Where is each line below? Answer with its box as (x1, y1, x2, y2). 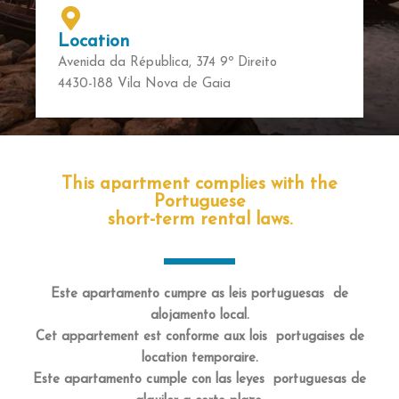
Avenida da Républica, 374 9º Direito (58, 56, 277, 69)
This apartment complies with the (61, 175, 338, 193)
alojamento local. (150, 309, 249, 322)
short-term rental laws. (107, 211, 292, 229)
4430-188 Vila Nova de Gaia (58, 77, 231, 91)
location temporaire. (141, 352, 258, 365)
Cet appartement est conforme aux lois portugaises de (35, 330, 364, 344)
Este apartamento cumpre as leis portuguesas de (51, 288, 348, 301)
